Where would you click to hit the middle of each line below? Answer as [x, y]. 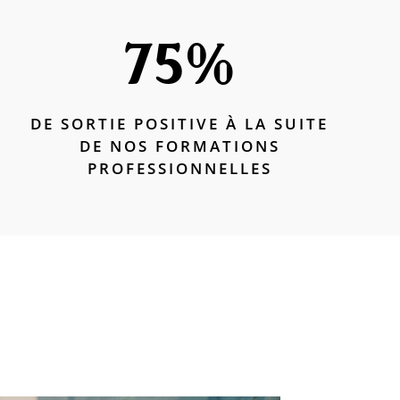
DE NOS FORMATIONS [179, 146]
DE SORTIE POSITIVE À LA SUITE [180, 123]
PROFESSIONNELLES [179, 168]
